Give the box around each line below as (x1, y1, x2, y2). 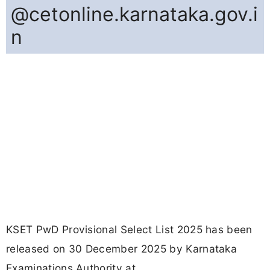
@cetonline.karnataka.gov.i (11, 2, 258, 27)
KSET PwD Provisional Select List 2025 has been (6, 223, 253, 236)
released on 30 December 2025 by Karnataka (6, 242, 237, 256)
